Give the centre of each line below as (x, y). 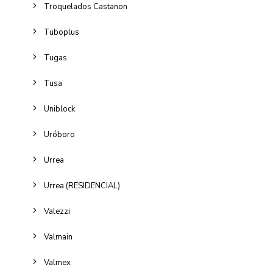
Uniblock (59, 109)
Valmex (57, 263)
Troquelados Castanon (86, 7)
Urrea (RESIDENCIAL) (82, 186)
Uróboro (59, 135)
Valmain (58, 237)
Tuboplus (62, 32)
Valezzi (57, 211)
